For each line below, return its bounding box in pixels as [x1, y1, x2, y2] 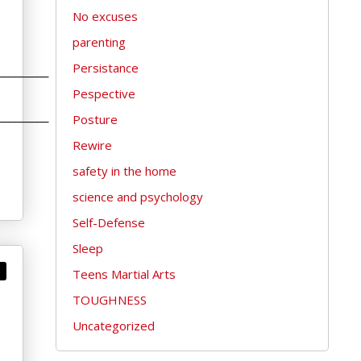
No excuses [72, 8, 138, 25]
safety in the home [72, 163, 176, 180]
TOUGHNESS [72, 292, 147, 309]
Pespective [72, 85, 135, 102]
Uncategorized [72, 317, 155, 334]
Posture [72, 111, 118, 128]
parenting [72, 34, 126, 51]
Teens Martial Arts [72, 266, 176, 283]
